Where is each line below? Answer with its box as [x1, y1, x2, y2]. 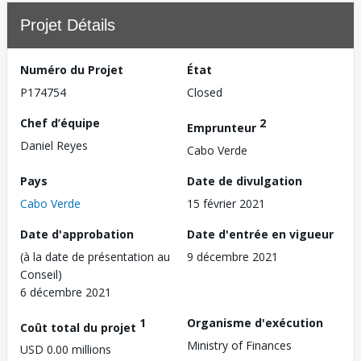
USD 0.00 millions [20, 342, 111, 358]
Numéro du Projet [20, 62, 123, 77]
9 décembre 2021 [187, 248, 278, 264]
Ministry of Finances [187, 337, 292, 353]
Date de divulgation [187, 172, 302, 189]
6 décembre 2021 [20, 284, 111, 300]
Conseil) [20, 266, 62, 282]
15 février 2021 [187, 195, 265, 211]
